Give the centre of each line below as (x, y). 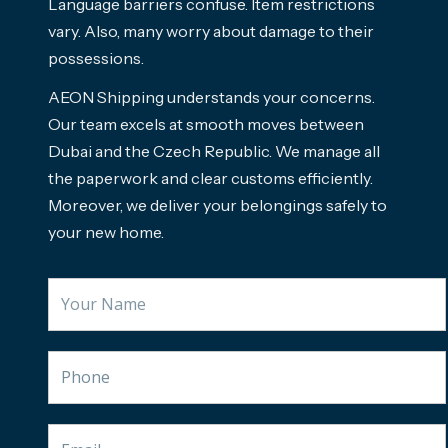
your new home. (106, 232)
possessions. (96, 58)
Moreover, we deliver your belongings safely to (217, 205)
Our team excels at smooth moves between (206, 124)
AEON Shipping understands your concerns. (211, 97)
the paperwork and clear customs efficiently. (210, 178)
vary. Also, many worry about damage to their (211, 31)
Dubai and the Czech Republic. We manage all (214, 151)
